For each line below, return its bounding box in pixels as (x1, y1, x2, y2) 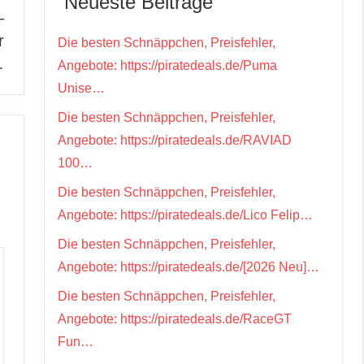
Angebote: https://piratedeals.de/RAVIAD (58, 132, 292, 147)
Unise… (58, 80, 105, 95)
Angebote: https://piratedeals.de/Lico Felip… (58, 207, 313, 222)
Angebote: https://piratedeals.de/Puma (58, 58, 277, 72)
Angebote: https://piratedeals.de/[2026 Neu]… (58, 259, 319, 274)
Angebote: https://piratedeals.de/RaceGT (58, 311, 292, 326)
